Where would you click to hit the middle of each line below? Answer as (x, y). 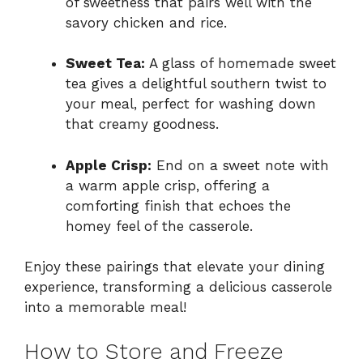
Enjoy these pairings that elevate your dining (175, 267)
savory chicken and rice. (146, 22)
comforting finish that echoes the (178, 205)
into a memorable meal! (105, 307)
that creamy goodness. (142, 124)
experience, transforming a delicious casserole (178, 287)
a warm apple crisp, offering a (168, 185)
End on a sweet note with (240, 165)
